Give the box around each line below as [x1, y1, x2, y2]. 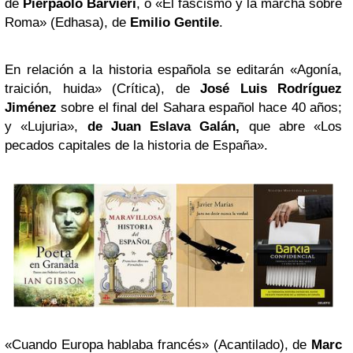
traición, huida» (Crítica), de [5, 80, 200, 96]
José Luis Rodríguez [200, 80, 342, 96]
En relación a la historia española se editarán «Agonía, [5, 61, 342, 77]
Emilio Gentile [130, 14, 219, 30]
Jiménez [5, 99, 57, 115]
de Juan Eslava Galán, [78, 118, 249, 134]
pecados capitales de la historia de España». [5, 137, 268, 153]
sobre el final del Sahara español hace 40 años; [57, 99, 342, 115]
